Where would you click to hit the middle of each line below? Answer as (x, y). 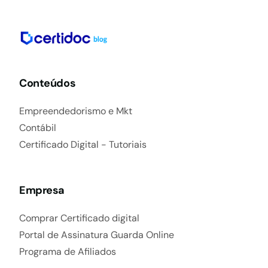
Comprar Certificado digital (80, 218)
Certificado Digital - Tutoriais (83, 144)
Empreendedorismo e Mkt (76, 111)
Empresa (42, 190)
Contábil (38, 127)
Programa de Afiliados (68, 251)
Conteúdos (48, 83)
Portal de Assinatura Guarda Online (97, 234)
